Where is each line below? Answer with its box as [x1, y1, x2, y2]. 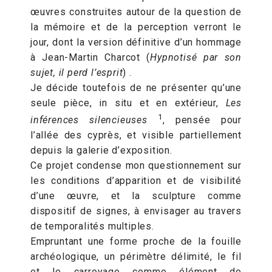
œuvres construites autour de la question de [30, 6, 242, 18]
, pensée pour [162, 114, 242, 126]
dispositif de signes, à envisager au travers [30, 205, 242, 217]
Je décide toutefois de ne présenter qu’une [30, 82, 242, 93]
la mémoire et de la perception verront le [30, 21, 242, 33]
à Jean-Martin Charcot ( [30, 52, 151, 63]
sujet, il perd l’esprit [30, 67, 123, 78]
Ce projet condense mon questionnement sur [30, 160, 242, 172]
